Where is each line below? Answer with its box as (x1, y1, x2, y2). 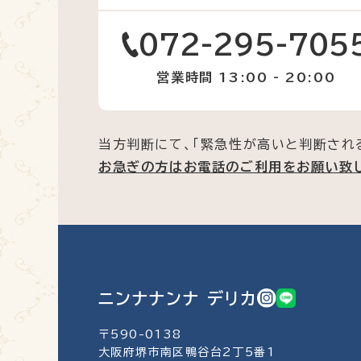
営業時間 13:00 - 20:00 (156, 71, 336, 84)
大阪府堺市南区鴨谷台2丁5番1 (98, 346, 275, 358)
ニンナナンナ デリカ (98, 290, 257, 306)
